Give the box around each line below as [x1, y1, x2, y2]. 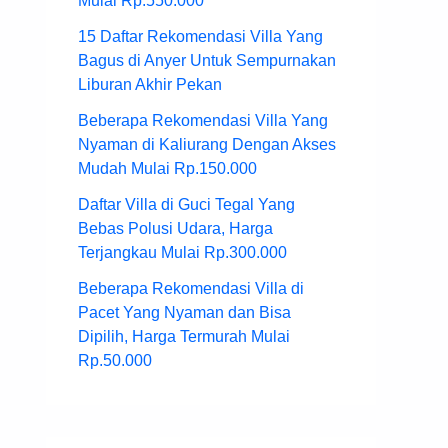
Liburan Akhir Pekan [78, 76, 222, 94]
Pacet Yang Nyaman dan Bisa [78, 304, 291, 322]
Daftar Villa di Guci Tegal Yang [78, 196, 295, 214]
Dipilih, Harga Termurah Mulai [78, 328, 290, 346]
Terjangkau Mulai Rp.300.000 [78, 244, 287, 262]
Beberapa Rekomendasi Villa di [78, 280, 304, 298]
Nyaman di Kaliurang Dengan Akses [78, 136, 336, 154]
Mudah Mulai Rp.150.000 [78, 160, 257, 178]
